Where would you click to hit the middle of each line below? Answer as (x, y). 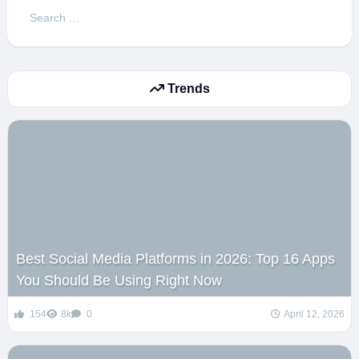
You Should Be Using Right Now (119, 280)
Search (44, 11)
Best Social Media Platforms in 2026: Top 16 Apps (175, 258)
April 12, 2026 (315, 314)
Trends (187, 88)
